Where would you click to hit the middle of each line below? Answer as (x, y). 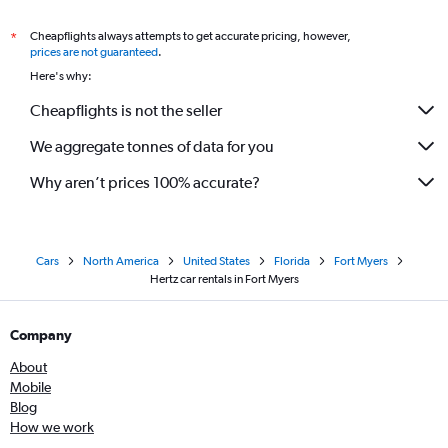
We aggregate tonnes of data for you (152, 146)
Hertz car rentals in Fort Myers (224, 279)
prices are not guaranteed (94, 52)
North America (121, 261)
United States (216, 261)
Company (41, 335)
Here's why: (61, 76)
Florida (292, 261)
